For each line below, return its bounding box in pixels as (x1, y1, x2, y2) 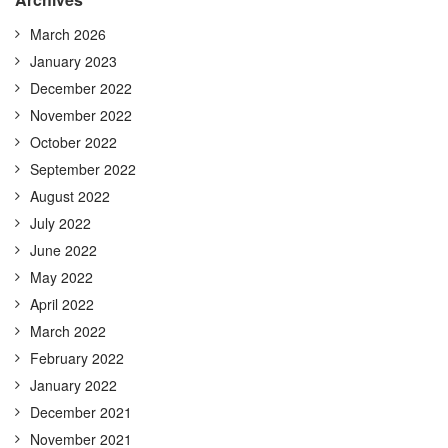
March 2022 (30, 321, 106, 341)
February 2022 (30, 348, 124, 368)
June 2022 (30, 240, 97, 260)
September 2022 (30, 159, 136, 179)
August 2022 (30, 186, 110, 206)
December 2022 (30, 78, 132, 98)
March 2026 (30, 24, 106, 44)
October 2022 (30, 132, 117, 152)
